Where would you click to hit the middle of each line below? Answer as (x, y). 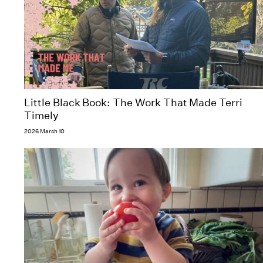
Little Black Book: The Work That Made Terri (133, 103)
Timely (41, 116)
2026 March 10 (45, 132)
